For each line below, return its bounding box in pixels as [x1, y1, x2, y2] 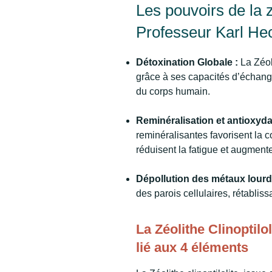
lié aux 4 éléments [136, 239, 248, 255]
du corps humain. [136, 86, 210, 97]
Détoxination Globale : [136, 56, 238, 67]
